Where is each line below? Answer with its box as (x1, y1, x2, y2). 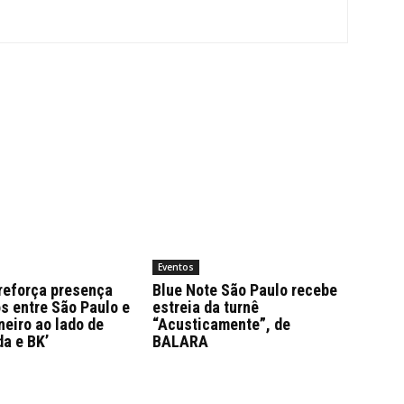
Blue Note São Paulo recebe (151, 280, 337, 300)
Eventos (157, 261, 194, 274)
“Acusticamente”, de (151, 315, 290, 335)
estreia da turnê (151, 298, 259, 317)
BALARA (151, 332, 208, 352)
